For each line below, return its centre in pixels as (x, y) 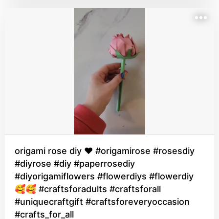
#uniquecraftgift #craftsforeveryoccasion (102, 202)
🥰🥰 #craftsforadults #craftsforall (88, 189)
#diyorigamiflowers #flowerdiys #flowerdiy (104, 176)
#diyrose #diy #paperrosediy (75, 164)
